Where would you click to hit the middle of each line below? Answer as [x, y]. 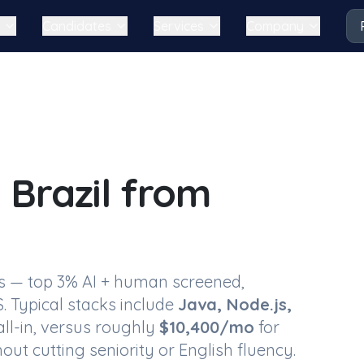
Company [275, 26]
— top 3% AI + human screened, [125, 282]
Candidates [76, 26]
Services [178, 26]
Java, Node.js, [235, 304]
